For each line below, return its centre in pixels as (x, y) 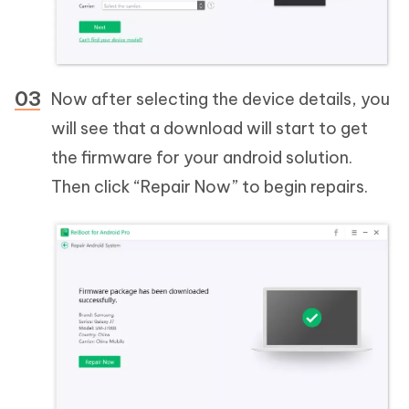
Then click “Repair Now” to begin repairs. (210, 186)
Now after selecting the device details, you (220, 99)
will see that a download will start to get (210, 128)
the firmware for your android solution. (202, 157)
